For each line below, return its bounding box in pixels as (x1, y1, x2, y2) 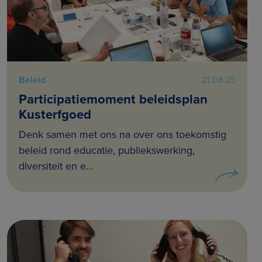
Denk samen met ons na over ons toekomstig (19, 126, 226, 142)
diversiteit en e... (19, 158, 93, 174)
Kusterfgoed (19, 104, 91, 124)
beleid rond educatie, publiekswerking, (19, 142, 195, 158)
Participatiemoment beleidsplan (19, 89, 208, 109)
